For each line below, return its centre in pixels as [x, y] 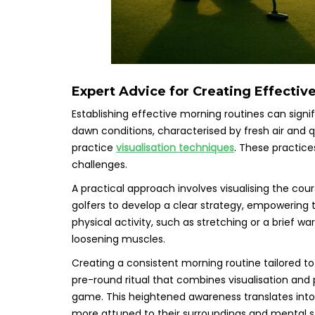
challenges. [99, 164]
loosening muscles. [118, 239]
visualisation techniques [175, 147]
